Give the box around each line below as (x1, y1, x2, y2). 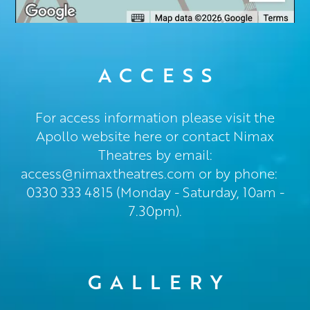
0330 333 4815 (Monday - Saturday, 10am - (26, 182, 284, 201)
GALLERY (87, 267, 230, 295)
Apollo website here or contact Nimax (36, 126, 274, 145)
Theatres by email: (98, 145, 212, 164)
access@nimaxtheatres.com (21, 163, 195, 183)
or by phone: (195, 163, 289, 183)
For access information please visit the (35, 107, 275, 127)
